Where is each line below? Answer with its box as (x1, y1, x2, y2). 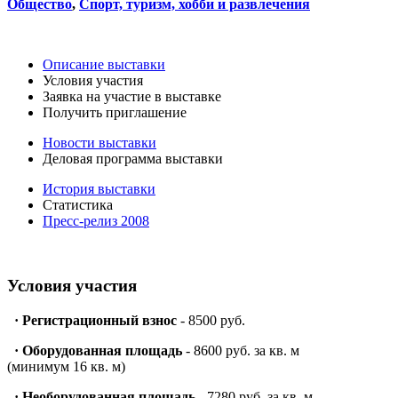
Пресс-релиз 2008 (43, 213, 149, 229)
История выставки (43, 181, 155, 197)
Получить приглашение (43, 105, 187, 121)
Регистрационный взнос (22, 312, 177, 328)
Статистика (43, 197, 113, 213)
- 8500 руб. (177, 312, 245, 328)
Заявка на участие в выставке (43, 89, 221, 105)
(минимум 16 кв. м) (7, 358, 125, 374)
